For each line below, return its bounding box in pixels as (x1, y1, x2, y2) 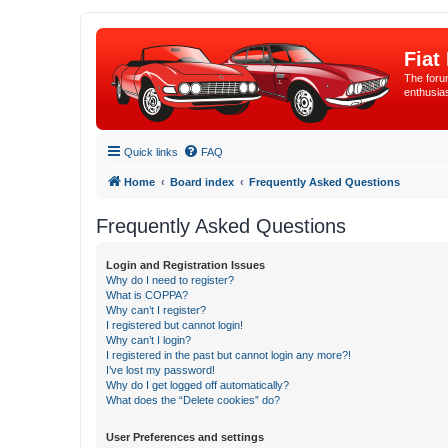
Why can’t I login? (106, 334, 191, 346)
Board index (170, 176, 234, 188)
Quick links (124, 146, 178, 158)
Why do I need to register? (106, 274, 234, 286)
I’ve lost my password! (106, 364, 215, 376)
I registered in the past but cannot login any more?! (106, 349, 351, 361)
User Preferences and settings (106, 431, 264, 443)
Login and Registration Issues (106, 259, 265, 271)
